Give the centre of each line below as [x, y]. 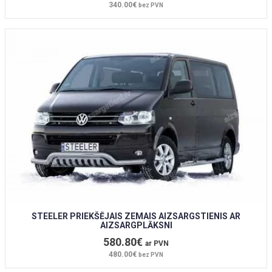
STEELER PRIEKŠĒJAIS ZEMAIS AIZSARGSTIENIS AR [136, 216]
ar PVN [157, 243]
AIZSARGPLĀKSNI [136, 225]
